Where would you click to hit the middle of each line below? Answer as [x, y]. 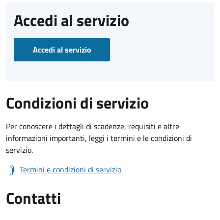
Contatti [33, 198]
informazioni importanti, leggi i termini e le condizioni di [99, 138]
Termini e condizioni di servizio [70, 169]
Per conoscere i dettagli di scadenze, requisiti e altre [93, 126]
